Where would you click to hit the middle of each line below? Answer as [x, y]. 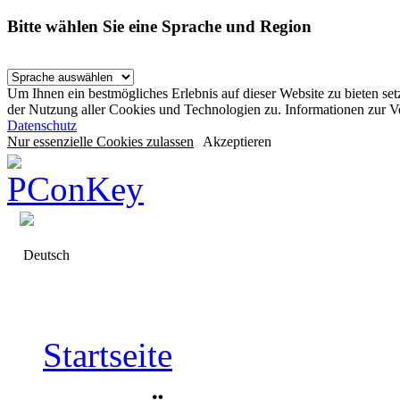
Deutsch [45, 255]
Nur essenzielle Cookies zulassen [100, 142]
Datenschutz [42, 126]
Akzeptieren [237, 142]
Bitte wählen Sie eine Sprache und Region [159, 26]
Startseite [108, 355]
